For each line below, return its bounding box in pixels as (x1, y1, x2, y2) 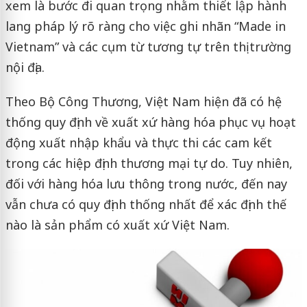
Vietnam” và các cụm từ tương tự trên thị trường (5, 38, 291, 55)
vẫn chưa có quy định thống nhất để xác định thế (5, 196, 286, 212)
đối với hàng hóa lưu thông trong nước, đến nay (5, 175, 287, 192)
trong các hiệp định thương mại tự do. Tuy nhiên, (5, 155, 293, 171)
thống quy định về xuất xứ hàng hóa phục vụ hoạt (5, 114, 296, 130)
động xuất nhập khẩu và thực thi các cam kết (5, 134, 272, 151)
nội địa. (5, 59, 45, 75)
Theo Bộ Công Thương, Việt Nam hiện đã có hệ (5, 93, 282, 110)
